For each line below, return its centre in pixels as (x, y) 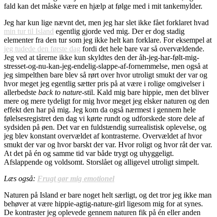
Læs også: (21, 179)
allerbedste (21, 93)
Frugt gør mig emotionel (76, 179)
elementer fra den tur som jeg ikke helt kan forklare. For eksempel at (108, 40)
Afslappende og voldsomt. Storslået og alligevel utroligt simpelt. (101, 162)
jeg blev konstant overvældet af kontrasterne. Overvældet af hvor (103, 136)
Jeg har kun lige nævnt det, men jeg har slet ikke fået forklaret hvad (106, 23)
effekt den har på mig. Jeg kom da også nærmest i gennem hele (100, 110)
